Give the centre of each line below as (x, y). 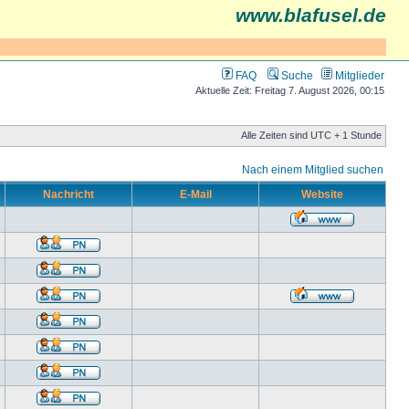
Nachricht (68, 194)
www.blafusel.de (311, 16)
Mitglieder (358, 75)
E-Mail (195, 194)
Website (322, 194)
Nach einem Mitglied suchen (313, 169)
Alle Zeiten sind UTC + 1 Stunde (311, 135)
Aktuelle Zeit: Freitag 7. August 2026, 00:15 (290, 90)
